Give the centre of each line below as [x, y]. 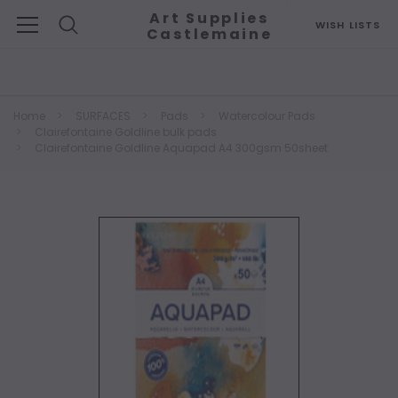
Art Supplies [209, 18]
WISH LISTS [348, 25]
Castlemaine [209, 34]
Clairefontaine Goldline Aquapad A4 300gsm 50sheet [181, 148]
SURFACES [103, 116]
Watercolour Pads [267, 116]
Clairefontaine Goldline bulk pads [126, 132]
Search [33, 57]
